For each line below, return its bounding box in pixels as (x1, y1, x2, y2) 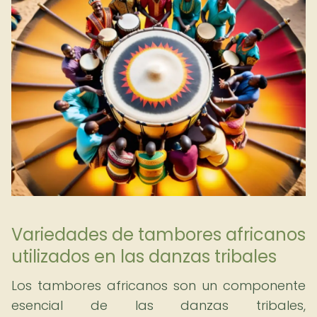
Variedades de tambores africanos (11, 223, 306, 246)
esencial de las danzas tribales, (11, 296, 306, 314)
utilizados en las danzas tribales (11, 245, 277, 268)
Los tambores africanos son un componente (11, 277, 306, 294)
